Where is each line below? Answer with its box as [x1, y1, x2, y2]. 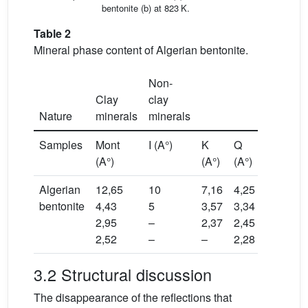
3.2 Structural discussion [34, 262, 212, 286]
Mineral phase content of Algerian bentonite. [34, 41, 248, 58]
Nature [39, 107, 72, 124]
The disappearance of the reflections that [34, 289, 232, 305]
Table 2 [34, 25, 71, 41]
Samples [39, 136, 82, 153]
